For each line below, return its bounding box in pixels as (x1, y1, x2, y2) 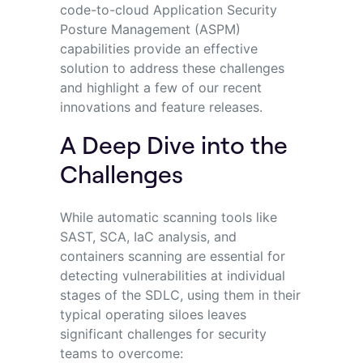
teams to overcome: (59, 344, 187, 361)
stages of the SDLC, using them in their (59, 286, 301, 303)
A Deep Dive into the (59, 128, 288, 160)
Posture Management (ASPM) (59, 20, 241, 37)
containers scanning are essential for (59, 247, 285, 264)
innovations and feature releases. (59, 98, 267, 115)
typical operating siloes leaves (59, 305, 246, 322)
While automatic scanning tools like (59, 208, 277, 225)
